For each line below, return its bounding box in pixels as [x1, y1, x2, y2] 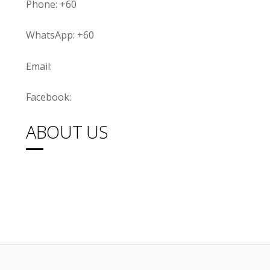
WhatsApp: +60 [26, 28, 95, 42]
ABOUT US [26, 119, 108, 143]
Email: [26, 59, 55, 73]
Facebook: [26, 90, 74, 104]
